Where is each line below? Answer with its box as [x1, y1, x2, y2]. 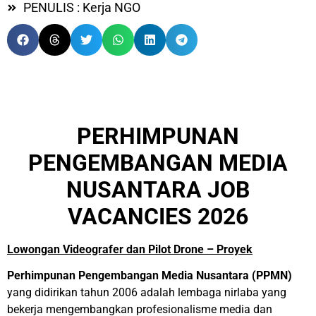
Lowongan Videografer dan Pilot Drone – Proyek [7, 243, 253, 256]
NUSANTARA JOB [66, 176, 250, 203]
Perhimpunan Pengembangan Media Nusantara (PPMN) [7, 269, 292, 282]
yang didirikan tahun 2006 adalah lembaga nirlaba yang [7, 286, 286, 299]
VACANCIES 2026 [68, 203, 248, 230]
